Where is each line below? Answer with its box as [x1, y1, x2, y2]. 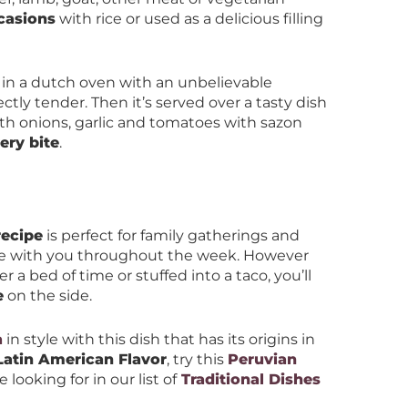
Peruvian [228, 351, 297, 368]
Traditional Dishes [181, 371, 321, 388]
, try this [167, 351, 228, 368]
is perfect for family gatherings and [43, 227, 300, 244]
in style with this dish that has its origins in [3, 331, 315, 348]
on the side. [4, 287, 92, 304]
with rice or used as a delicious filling [56, 10, 323, 27]
